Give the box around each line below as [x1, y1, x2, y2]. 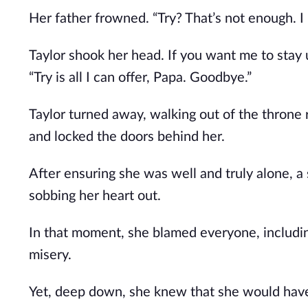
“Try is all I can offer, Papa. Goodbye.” [29, 71, 252, 85]
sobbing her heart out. [29, 189, 161, 203]
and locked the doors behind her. [29, 130, 225, 144]
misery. [29, 248, 71, 262]
